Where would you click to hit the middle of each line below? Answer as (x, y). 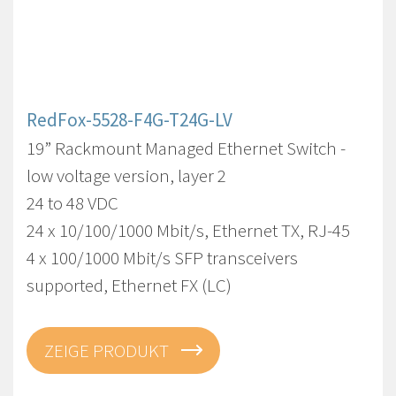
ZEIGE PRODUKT (108, 350)
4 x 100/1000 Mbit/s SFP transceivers (162, 258)
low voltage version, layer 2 (126, 175)
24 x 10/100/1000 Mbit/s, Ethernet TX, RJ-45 (188, 230)
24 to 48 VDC (72, 203)
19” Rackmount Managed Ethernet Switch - (186, 148)
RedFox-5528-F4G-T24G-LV (129, 120)
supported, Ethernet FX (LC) (129, 285)
